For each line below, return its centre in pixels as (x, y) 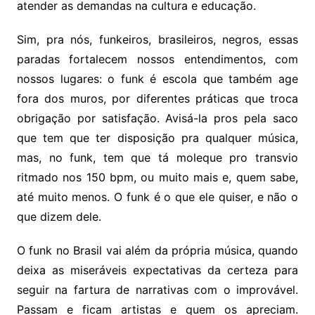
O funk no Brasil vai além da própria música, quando (157, 251)
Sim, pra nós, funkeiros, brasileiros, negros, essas (157, 40)
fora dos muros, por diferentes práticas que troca (157, 99)
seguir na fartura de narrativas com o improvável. (157, 290)
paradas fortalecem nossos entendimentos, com (157, 59)
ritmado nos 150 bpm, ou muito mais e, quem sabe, (157, 178)
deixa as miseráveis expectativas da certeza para (157, 270)
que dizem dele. (59, 217)
